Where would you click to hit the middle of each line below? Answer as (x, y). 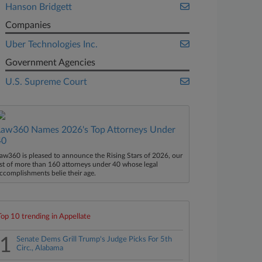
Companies (28, 25)
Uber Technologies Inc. (52, 44)
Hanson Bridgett (39, 7)
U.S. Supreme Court (46, 82)
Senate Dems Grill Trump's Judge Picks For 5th (94, 239)
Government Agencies (51, 63)
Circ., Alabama (40, 248)
